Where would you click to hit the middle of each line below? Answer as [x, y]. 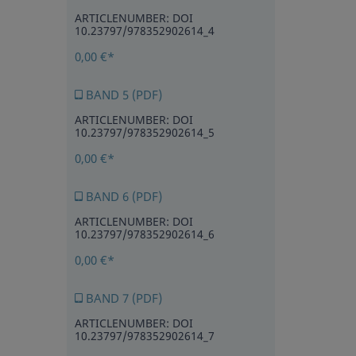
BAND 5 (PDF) [122, 95]
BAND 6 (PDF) [122, 197]
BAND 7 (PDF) [122, 298]
